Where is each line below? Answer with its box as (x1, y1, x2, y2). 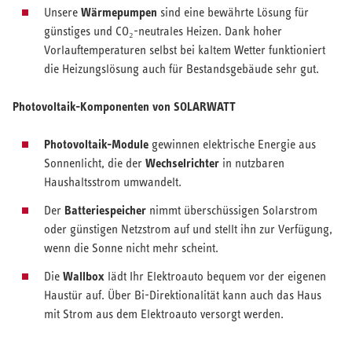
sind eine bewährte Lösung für (160, 5, 309, 20)
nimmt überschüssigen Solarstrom (149, 203, 317, 218)
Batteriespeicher (64, 203, 149, 218)
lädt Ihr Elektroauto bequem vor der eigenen (108, 269, 326, 284)
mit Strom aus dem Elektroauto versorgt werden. (44, 307, 284, 321)
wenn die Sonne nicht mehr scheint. (44, 241, 218, 255)
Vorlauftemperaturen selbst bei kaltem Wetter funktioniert (44, 43, 325, 57)
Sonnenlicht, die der (44, 156, 145, 170)
